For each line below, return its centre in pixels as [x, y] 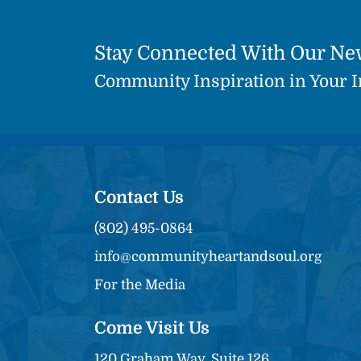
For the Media [140, 285]
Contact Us [139, 198]
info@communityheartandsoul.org [208, 257]
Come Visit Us [152, 328]
